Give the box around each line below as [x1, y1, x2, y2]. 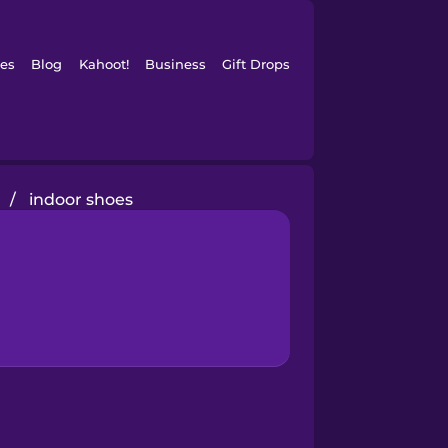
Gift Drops [222, 56, 291, 72]
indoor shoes [29, 190, 134, 209]
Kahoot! [78, 56, 129, 72]
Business [144, 56, 206, 72]
